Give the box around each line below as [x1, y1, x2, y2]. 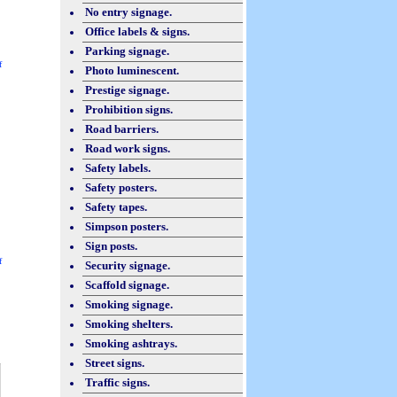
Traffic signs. [85, 376, 150, 389]
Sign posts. [85, 239, 137, 253]
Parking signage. [85, 44, 169, 58]
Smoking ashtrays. [85, 337, 177, 350]
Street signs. [85, 356, 144, 370]
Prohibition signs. [85, 103, 173, 116]
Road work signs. [85, 142, 170, 155]
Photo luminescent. [85, 64, 179, 77]
